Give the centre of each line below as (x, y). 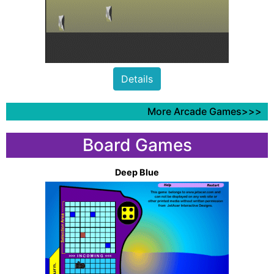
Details (137, 79)
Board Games (137, 145)
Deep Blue (137, 172)
